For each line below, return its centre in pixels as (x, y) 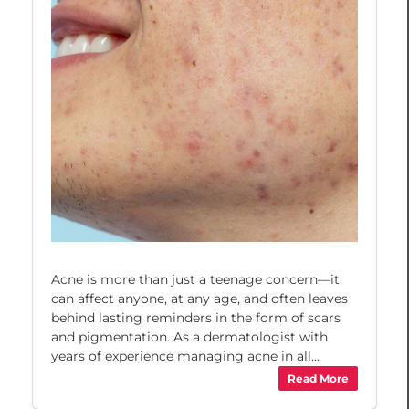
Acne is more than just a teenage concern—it (195, 280)
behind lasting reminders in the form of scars (196, 318)
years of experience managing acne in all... (185, 357)
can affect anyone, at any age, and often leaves (199, 299)
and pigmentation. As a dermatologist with (189, 337)
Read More (318, 378)
